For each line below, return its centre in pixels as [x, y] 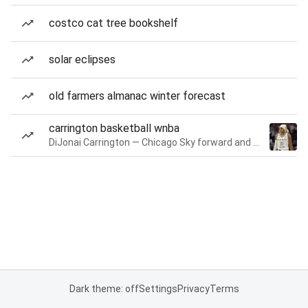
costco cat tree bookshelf [113, 23]
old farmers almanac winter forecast [137, 96]
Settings [158, 289]
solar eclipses [82, 59]
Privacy [193, 289]
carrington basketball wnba [114, 128]
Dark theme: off [104, 289]
